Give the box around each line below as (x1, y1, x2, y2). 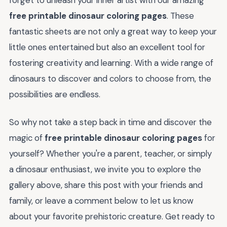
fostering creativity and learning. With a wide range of (9, 57, 213, 69)
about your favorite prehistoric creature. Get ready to (9, 210, 215, 222)
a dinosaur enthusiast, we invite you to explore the (9, 163, 201, 175)
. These (167, 10, 194, 22)
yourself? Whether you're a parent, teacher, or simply (9, 147, 212, 159)
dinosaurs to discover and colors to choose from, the (9, 73, 211, 85)
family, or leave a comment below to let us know (9, 195, 194, 206)
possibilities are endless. (9, 89, 100, 100)
